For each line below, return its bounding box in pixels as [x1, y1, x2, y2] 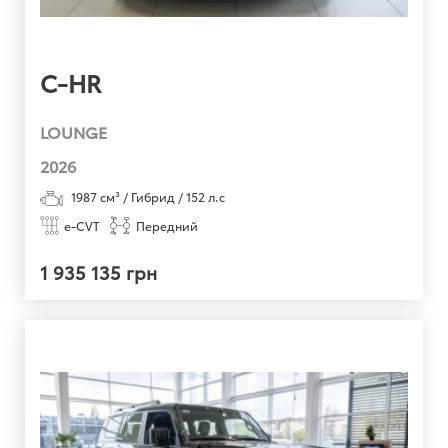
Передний [136, 216, 198, 234]
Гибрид [131, 187, 175, 205]
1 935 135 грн [40, 259, 158, 284]
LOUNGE [40, 119, 107, 143]
